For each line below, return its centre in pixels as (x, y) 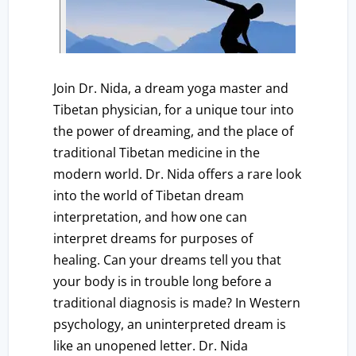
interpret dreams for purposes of (153, 239)
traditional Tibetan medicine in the (157, 153)
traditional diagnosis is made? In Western (177, 303)
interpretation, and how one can (151, 217)
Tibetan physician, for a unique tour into (174, 110)
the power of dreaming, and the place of (174, 132)
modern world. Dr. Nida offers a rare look (178, 174)
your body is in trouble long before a (163, 282)
